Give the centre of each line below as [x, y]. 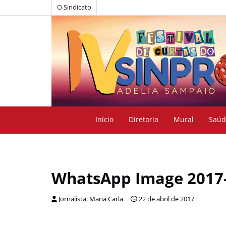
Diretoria [144, 119]
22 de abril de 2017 [166, 199]
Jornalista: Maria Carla [91, 199]
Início [104, 119]
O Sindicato [74, 7]
